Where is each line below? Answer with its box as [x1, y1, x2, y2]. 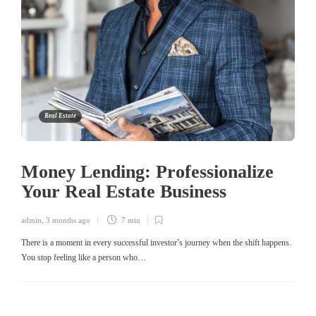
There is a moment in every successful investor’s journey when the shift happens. [21, 238, 291, 248]
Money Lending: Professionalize [21, 162, 274, 182]
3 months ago [46, 216, 90, 224]
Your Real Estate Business [21, 181, 231, 202]
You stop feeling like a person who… [21, 253, 146, 262]
